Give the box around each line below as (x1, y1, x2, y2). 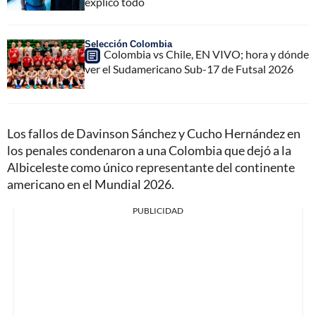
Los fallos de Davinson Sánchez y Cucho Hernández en (7, 125, 300, 141)
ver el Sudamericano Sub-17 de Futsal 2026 (85, 61, 293, 75)
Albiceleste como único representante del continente (7, 159, 295, 175)
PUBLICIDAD (133, 205, 183, 216)
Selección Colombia (85, 37, 172, 49)
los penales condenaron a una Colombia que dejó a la (7, 142, 291, 158)
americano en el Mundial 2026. (7, 176, 174, 192)
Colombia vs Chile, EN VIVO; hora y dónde (104, 47, 309, 61)
